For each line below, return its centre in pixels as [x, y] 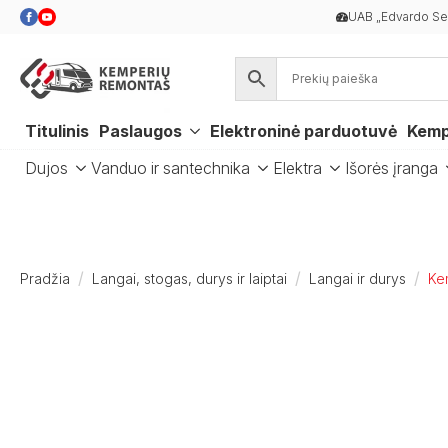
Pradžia [45, 278]
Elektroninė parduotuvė [303, 131]
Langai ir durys [357, 278]
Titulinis [57, 131]
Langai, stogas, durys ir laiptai [189, 278]
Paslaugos [140, 131]
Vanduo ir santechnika [170, 168]
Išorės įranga [391, 168]
